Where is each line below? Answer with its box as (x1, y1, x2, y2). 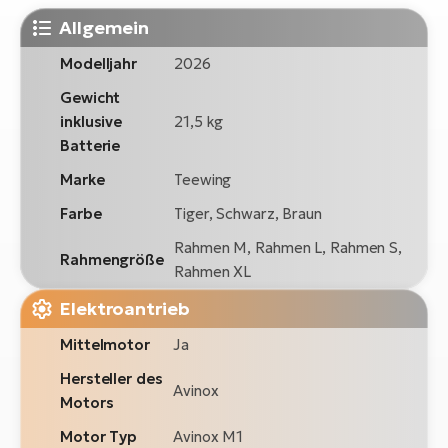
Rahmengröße (60, 250, 164, 270)
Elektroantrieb (59, 297, 190, 321)
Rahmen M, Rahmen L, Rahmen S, (174, 238, 403, 258)
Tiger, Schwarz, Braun (174, 204, 322, 224)
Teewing (174, 170, 232, 190)
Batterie (60, 136, 121, 156)
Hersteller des (60, 369, 163, 389)
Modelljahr (60, 54, 137, 74)
